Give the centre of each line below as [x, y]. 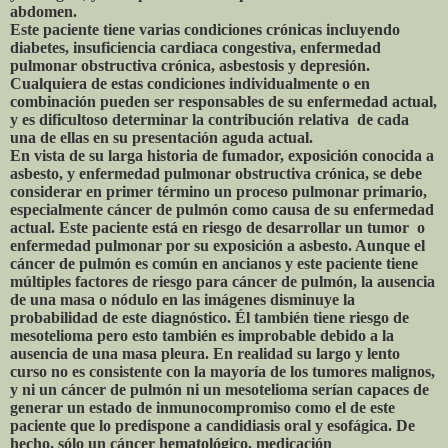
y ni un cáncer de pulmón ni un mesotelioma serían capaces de [219, 390]
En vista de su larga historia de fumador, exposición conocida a [222, 156]
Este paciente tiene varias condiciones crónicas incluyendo [205, 30]
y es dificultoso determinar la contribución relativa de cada [209, 120]
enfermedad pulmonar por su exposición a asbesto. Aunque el [217, 246]
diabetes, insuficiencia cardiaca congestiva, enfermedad [195, 48]
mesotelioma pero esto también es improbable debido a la [202, 336]
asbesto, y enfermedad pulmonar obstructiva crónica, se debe [216, 174]
